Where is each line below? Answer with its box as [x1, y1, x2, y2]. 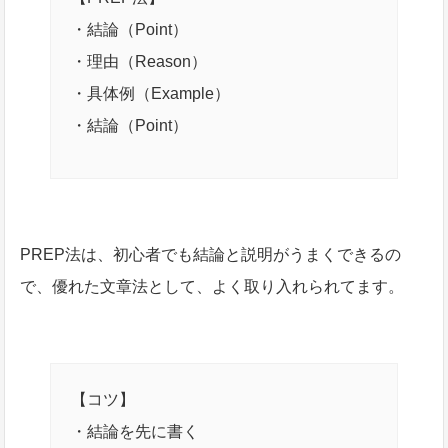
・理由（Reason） [71, 52, 208, 70]
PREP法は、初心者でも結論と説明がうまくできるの [20, 245, 402, 263]
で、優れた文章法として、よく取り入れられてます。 [20, 277, 405, 295]
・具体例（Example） [71, 84, 231, 102]
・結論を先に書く [71, 422, 200, 440]
